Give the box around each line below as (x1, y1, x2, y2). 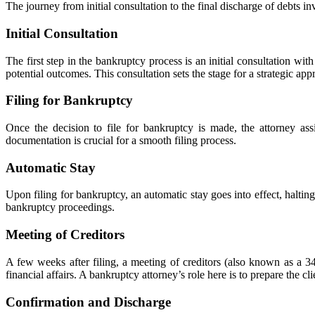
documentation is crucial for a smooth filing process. (6, 134, 236, 146)
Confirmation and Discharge (6, 294, 171, 309)
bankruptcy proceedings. (6, 201, 115, 214)
